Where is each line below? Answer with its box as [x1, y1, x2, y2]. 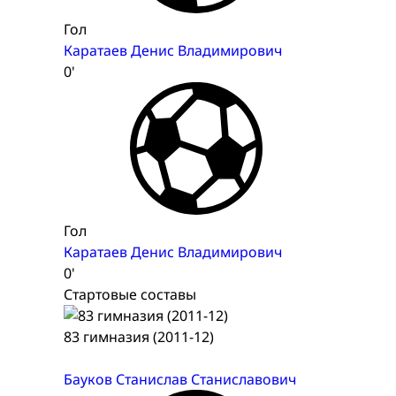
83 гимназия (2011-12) [64, 327, 214, 347]
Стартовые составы [64, 285, 196, 305]
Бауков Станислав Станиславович [64, 369, 296, 390]
